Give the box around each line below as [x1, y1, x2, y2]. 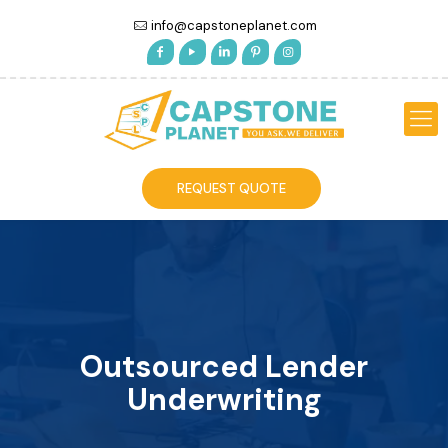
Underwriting [126, 380, 322, 419]
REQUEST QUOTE [177, 180, 286, 197]
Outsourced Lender [80, 347, 368, 386]
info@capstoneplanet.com [151, 17, 318, 34]
